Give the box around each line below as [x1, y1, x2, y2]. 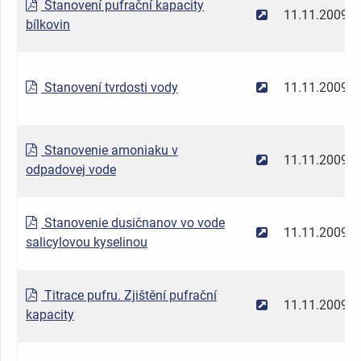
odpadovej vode [26, 161, 116, 177]
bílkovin [26, 16, 70, 32]
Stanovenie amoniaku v [41, 142, 178, 158]
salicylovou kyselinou [26, 234, 147, 250]
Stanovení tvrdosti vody [41, 79, 178, 95]
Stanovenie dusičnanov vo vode [41, 214, 225, 230]
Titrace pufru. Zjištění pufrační [41, 287, 217, 303]
